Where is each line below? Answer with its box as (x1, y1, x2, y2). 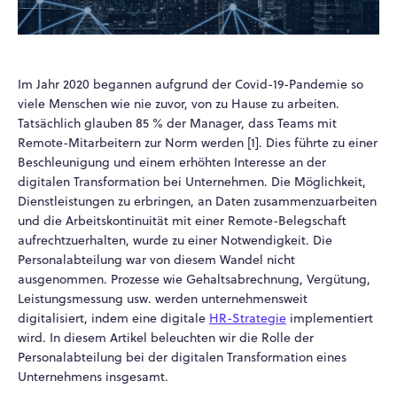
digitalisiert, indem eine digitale (18, 308, 209, 327)
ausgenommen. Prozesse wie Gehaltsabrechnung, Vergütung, (18, 269, 370, 288)
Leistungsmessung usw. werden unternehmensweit (18, 289, 307, 307)
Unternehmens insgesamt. (18, 367, 168, 385)
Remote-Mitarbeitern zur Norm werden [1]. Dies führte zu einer (18, 133, 378, 152)
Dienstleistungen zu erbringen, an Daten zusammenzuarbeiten (18, 191, 377, 210)
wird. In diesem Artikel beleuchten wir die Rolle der (18, 328, 314, 346)
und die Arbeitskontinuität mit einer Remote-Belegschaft (18, 211, 346, 230)
